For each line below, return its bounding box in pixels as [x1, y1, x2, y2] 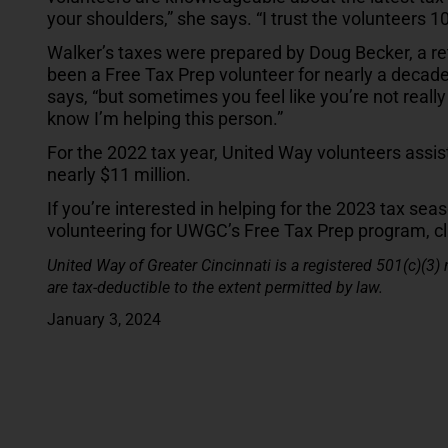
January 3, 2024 [47, 309, 161, 329]
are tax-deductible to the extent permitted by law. [47, 277, 383, 297]
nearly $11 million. [47, 163, 191, 185]
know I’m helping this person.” [47, 107, 283, 129]
